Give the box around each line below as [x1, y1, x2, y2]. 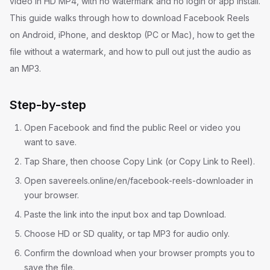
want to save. [24, 137, 77, 147]
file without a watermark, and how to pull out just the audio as [10, 46, 251, 57]
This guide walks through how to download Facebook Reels [10, 13, 250, 23]
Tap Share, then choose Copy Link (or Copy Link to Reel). [24, 156, 255, 166]
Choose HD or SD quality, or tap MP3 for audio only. [24, 228, 230, 239]
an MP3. [10, 63, 41, 74]
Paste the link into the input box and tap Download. [24, 209, 226, 219]
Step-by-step [10, 98, 86, 112]
